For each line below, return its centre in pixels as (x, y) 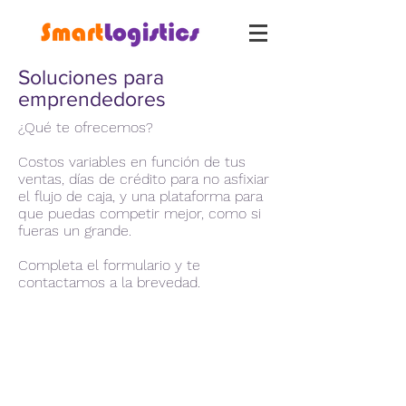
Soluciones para (91, 77)
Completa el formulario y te (109, 265)
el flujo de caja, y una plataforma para (140, 196)
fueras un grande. (75, 231)
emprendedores (92, 99)
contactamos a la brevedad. (109, 282)
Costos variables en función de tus (132, 162)
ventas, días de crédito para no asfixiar (144, 179)
